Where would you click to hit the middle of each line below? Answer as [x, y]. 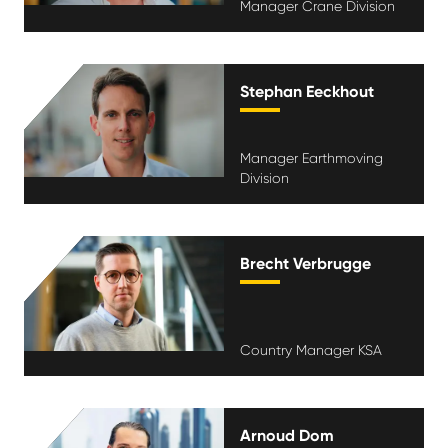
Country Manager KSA [311, 350]
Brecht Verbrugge [305, 263]
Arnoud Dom [287, 435]
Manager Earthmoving [311, 158]
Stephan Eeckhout [307, 91]
